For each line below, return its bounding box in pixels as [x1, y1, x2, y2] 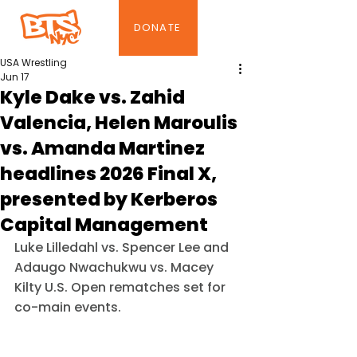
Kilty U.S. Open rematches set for [14, 278, 229, 296]
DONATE [133, 20, 182, 35]
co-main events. [14, 298, 121, 316]
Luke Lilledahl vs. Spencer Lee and [14, 238, 232, 257]
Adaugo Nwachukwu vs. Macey [14, 258, 217, 277]
